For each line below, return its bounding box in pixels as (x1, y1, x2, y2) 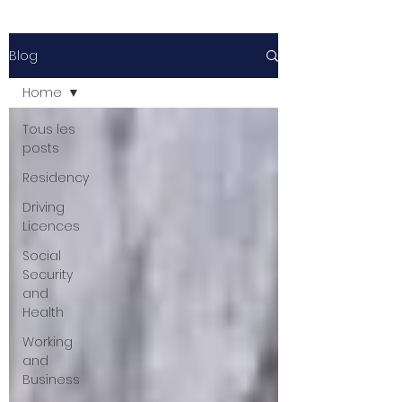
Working (22, 333, 73, 351)
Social (22, 247, 61, 265)
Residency (22, 169, 89, 187)
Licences (22, 217, 80, 235)
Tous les (22, 120, 75, 138)
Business (22, 371, 80, 389)
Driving (22, 198, 65, 216)
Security (22, 266, 73, 284)
